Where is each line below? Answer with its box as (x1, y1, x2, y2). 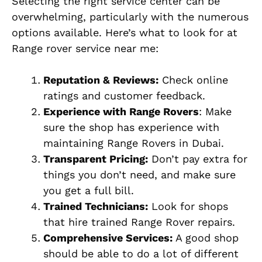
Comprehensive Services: (43, 232, 175, 244)
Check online (158, 74, 228, 87)
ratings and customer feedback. (43, 89, 205, 102)
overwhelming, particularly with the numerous (12, 11, 249, 23)
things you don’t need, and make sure (43, 168, 236, 181)
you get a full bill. (43, 184, 134, 197)
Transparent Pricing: (43, 153, 148, 166)
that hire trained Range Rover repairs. (43, 216, 235, 229)
